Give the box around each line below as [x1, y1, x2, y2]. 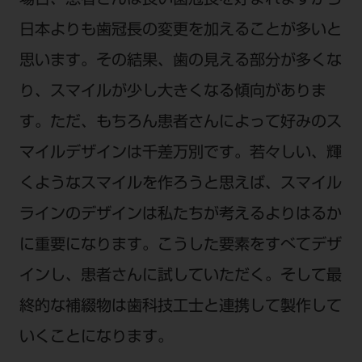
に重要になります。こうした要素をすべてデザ [19, 238, 342, 255]
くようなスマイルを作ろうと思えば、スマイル [19, 177, 342, 193]
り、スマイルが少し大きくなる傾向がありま [19, 85, 326, 101]
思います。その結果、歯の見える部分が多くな [19, 54, 342, 70]
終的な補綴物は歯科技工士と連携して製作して [19, 300, 342, 316]
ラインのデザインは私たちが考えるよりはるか [19, 208, 342, 224]
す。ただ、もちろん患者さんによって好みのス [19, 116, 342, 132]
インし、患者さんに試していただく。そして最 [19, 269, 342, 285]
